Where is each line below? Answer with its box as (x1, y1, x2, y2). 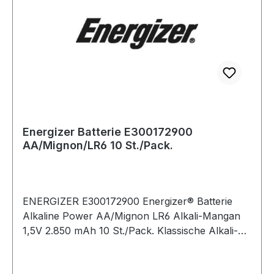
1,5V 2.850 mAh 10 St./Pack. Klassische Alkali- (23, 224, 238, 237)
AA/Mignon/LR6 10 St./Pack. (23, 139, 173, 152)
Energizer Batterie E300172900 (23, 125, 193, 139)
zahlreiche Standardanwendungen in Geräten (23, 254, 234, 267)
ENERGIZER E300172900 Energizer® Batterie (23, 195, 232, 208)
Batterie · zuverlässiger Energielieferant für (23, 239, 221, 252)
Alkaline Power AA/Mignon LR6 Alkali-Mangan (23, 210, 240, 223)
